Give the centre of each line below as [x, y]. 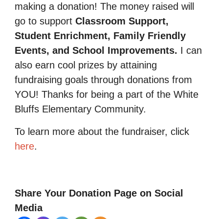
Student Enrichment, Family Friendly [100, 36]
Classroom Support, [122, 21]
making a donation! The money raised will [104, 6]
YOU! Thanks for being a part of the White [107, 94]
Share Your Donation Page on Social [99, 193]
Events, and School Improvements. [98, 50]
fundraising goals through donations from [103, 80]
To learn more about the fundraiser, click [102, 131]
